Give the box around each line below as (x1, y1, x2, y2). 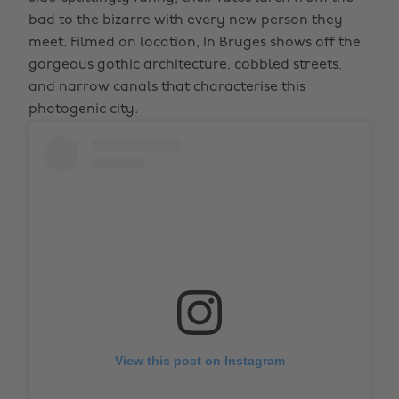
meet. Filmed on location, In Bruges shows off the (28, 36, 361, 50)
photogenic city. (28, 102, 138, 117)
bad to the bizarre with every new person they (28, 13, 343, 28)
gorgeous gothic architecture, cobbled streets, (28, 58, 342, 72)
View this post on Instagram (114, 354, 285, 368)
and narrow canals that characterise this (28, 80, 305, 94)
